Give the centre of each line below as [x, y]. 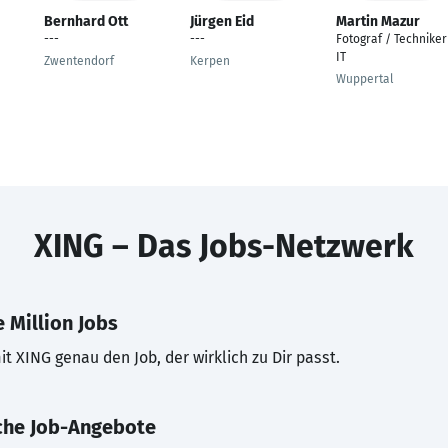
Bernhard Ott [86, 21]
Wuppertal [365, 79]
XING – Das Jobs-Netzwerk [224, 246]
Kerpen [210, 61]
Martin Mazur [378, 21]
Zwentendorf [79, 61]
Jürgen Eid [222, 21]
